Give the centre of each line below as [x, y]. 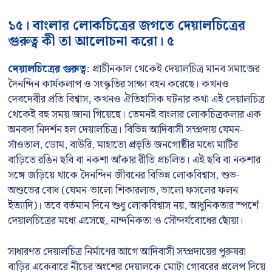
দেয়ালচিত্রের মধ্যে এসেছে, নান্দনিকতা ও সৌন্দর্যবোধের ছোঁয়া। [126, 221]
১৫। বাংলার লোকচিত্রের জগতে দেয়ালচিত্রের [127, 26]
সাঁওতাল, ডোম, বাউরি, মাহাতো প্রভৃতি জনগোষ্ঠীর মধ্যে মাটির [123, 145]
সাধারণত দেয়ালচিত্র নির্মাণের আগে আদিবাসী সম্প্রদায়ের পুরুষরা [127, 252]
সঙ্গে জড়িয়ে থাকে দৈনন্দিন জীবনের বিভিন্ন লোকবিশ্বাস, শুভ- [124, 175]
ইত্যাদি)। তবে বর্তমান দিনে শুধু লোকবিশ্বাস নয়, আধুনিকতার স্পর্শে [133, 206]
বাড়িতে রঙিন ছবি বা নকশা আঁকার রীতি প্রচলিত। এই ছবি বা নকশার [134, 160]
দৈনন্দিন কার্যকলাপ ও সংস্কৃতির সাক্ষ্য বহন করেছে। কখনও [118, 84]
